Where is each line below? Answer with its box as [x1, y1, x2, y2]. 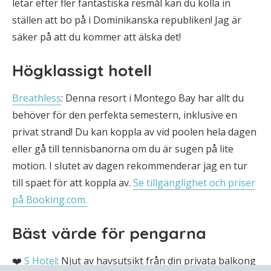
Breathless [12, 91, 61, 105]
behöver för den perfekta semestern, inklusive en [12, 108, 237, 122]
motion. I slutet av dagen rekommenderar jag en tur [12, 159, 247, 172]
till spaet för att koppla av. [12, 176, 133, 189]
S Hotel [24, 254, 57, 267]
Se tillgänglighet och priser [133, 176, 255, 189]
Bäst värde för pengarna [12, 223, 206, 243]
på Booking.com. [12, 193, 87, 206]
